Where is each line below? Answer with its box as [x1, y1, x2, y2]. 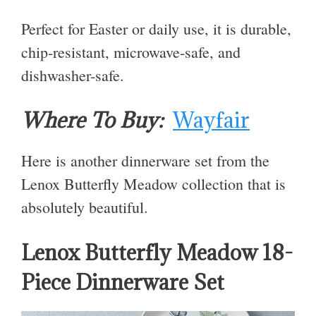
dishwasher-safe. [21, 64, 124, 85]
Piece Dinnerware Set [21, 268, 224, 296]
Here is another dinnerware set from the [21, 150, 269, 171]
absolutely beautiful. [21, 197, 148, 218]
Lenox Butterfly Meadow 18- [21, 238, 293, 266]
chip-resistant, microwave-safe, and [21, 41, 241, 62]
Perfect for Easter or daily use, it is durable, [21, 18, 291, 39]
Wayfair [173, 107, 250, 134]
